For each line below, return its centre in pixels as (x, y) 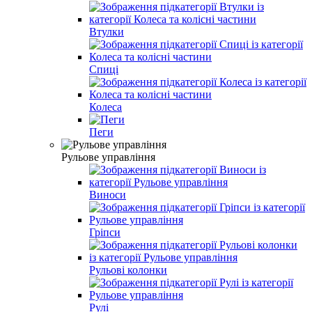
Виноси (108, 194)
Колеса (106, 107)
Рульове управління (108, 157)
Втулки (107, 31)
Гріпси (105, 232)
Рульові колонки (128, 270)
